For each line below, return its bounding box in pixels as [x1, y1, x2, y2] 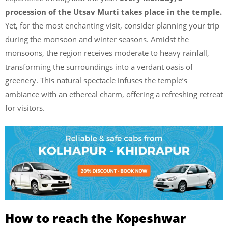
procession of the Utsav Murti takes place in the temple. [5, 6, 222, 17]
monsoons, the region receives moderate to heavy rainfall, [5, 47, 209, 58]
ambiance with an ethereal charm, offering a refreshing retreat [5, 89, 223, 99]
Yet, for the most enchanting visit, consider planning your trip [5, 20, 219, 31]
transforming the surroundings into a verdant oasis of [5, 61, 193, 72]
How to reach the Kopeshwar [5, 210, 186, 227]
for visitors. [5, 102, 45, 113]
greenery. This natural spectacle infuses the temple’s [5, 75, 187, 85]
